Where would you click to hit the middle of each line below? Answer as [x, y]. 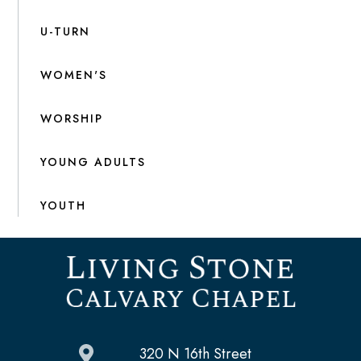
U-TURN [66, 31]
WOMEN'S [74, 75]
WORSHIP [72, 118]
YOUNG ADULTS [93, 162]
